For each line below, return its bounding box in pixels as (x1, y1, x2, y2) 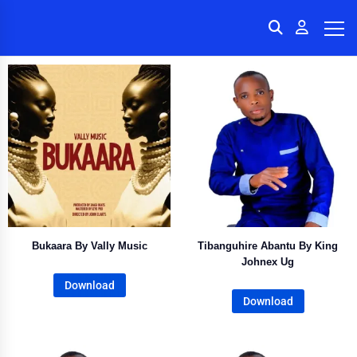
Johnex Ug (241, 256, 294, 268)
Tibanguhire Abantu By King (198, 240, 338, 252)
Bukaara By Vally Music (31, 240, 147, 252)
